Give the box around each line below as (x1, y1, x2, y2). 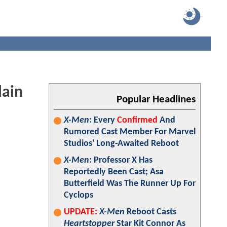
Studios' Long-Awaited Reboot (64, 139, 179, 148)
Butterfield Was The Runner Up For (64, 179, 196, 188)
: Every (89, 116, 117, 125)
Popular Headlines (117, 94, 196, 105)
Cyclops (64, 191, 93, 200)
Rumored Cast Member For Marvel (64, 127, 196, 137)
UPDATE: (64, 207, 97, 217)
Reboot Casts (125, 207, 176, 217)
